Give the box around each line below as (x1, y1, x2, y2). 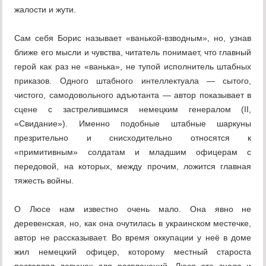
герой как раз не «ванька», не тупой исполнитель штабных (14, 62, 252, 72)
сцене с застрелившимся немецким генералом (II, (14, 104, 252, 115)
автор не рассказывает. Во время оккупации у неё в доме (14, 233, 252, 243)
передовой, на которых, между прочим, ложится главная (14, 161, 252, 172)
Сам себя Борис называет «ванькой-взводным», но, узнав (14, 33, 252, 43)
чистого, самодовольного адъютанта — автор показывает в (14, 90, 252, 100)
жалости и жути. (14, 5, 77, 15)
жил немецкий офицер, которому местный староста (14, 247, 252, 257)
